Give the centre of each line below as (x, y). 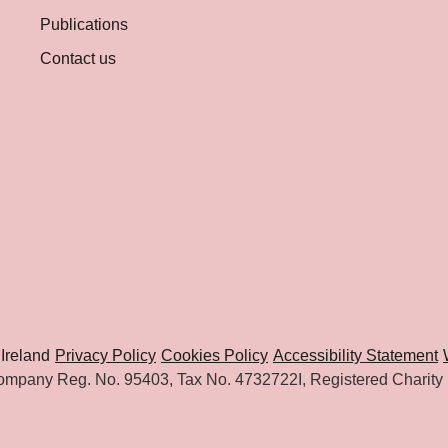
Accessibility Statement (355, 356)
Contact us (78, 58)
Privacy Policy (105, 356)
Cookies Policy (214, 356)
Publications (84, 24)
